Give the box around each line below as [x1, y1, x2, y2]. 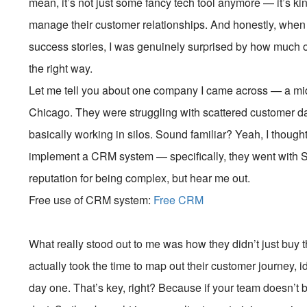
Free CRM [153, 192, 204, 208]
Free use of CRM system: [29, 192, 154, 208]
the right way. [29, 60, 93, 76]
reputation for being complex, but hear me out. [29, 170, 251, 186]
